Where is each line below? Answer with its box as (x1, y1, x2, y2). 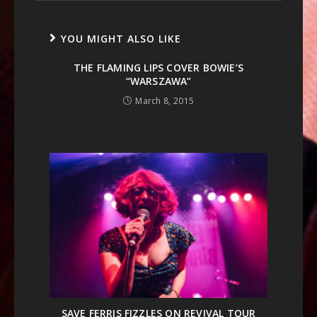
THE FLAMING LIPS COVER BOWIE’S (74, 60, 243, 74)
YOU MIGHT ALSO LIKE (61, 31, 181, 45)
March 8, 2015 (135, 94, 195, 107)
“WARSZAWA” (125, 74, 192, 88)
